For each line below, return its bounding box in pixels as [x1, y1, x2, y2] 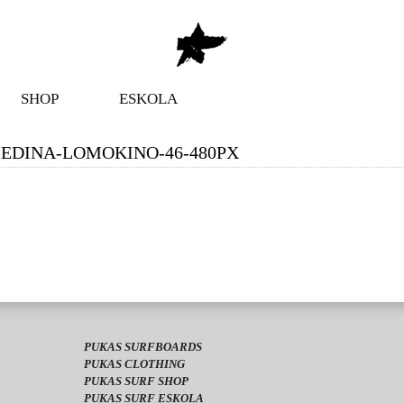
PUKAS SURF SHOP [83, 374, 188, 388]
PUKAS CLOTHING [83, 357, 185, 371]
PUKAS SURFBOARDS [83, 340, 202, 353]
